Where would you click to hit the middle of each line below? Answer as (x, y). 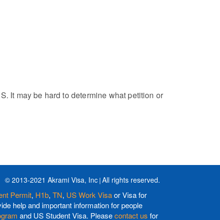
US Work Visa (89, 195)
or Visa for (129, 195)
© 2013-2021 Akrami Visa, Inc (51, 180)
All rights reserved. (131, 180)
